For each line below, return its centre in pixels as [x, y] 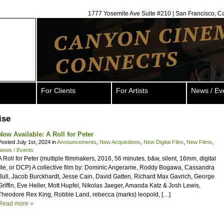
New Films [199, 142]
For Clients [58, 90]
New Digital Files [163, 142]
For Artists [132, 90]
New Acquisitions [120, 142]
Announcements [77, 142]
